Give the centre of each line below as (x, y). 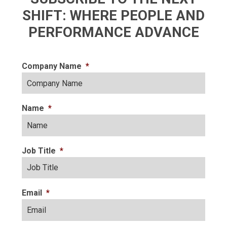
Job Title (39, 150)
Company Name (52, 66)
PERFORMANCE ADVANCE (113, 32)
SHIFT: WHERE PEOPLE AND (113, 15)
